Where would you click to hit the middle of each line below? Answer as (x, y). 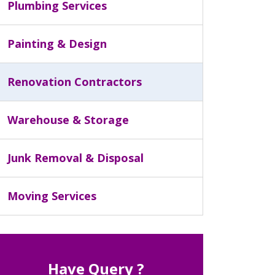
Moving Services (52, 196)
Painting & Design (57, 44)
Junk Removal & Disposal (76, 158)
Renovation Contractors (75, 82)
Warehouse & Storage (68, 120)
